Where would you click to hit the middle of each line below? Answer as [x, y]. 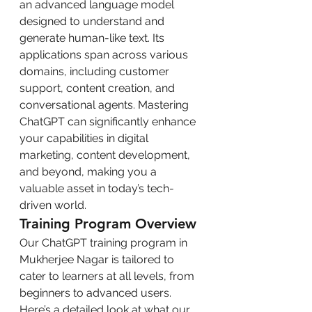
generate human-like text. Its [93, 38]
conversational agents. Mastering [106, 104]
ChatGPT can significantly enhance [109, 121]
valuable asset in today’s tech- [97, 188]
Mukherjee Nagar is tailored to [98, 259]
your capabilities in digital [85, 138]
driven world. [53, 205]
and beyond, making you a [89, 171]
